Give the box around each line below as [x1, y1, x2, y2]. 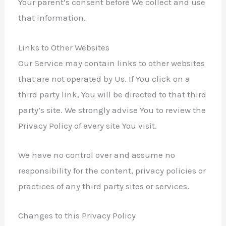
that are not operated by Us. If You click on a [18, 73, 191, 84]
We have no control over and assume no [18, 149, 176, 160]
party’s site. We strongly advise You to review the [18, 104, 206, 115]
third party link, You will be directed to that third [18, 89, 207, 99]
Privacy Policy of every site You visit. [18, 120, 157, 131]
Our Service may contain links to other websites [18, 58, 205, 68]
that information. [18, 13, 86, 23]
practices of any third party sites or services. [18, 181, 190, 191]
